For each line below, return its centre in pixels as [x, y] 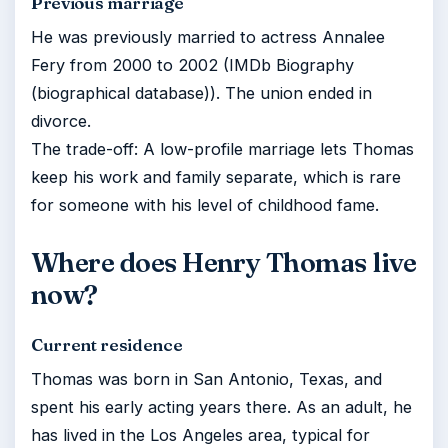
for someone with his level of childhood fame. [205, 205]
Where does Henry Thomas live [224, 262]
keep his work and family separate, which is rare [216, 177]
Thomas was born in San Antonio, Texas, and [206, 379]
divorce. [61, 121]
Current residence [107, 344]
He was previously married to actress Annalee [208, 37]
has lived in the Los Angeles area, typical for [200, 435]
